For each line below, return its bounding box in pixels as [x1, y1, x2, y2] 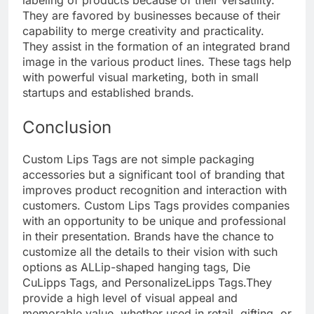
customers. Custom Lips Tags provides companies [22, 198, 289, 212]
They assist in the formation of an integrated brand [22, 39, 290, 53]
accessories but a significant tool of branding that [22, 167, 285, 182]
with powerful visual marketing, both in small [22, 69, 259, 84]
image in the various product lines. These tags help [22, 54, 292, 69]
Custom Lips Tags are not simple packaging [22, 151, 254, 166]
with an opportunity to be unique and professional [22, 213, 286, 228]
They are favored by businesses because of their [22, 8, 280, 22]
